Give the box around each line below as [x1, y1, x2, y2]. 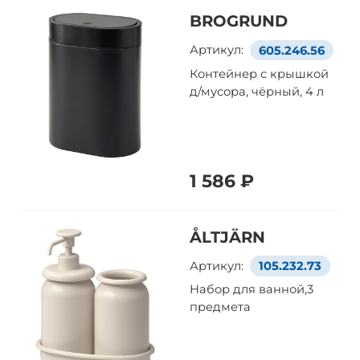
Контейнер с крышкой [190, 66, 329, 81]
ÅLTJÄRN [190, 227, 266, 247]
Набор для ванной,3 [190, 282, 314, 297]
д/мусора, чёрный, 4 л [190, 84, 325, 99]
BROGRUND [190, 11, 288, 31]
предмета [190, 300, 252, 315]
